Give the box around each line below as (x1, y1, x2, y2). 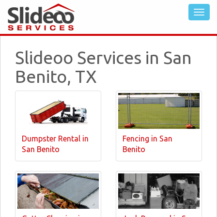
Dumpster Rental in (22, 134, 89, 143)
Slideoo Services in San (15, 47, 192, 67)
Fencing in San (123, 134, 172, 143)
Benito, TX (15, 66, 97, 86)
